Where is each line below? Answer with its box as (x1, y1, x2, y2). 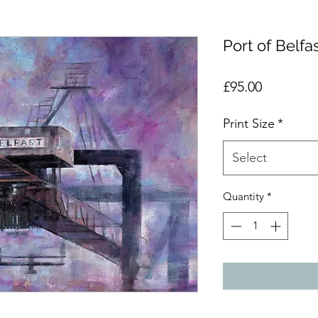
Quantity (223, 190, 264, 203)
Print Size (223, 116, 275, 131)
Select (232, 150, 267, 165)
